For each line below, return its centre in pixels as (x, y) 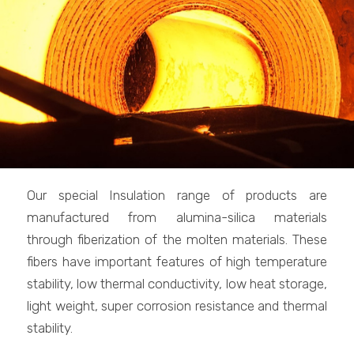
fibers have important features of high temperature (177, 262)
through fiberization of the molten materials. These (177, 239)
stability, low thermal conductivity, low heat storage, (177, 284)
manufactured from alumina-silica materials (177, 217)
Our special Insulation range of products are (177, 195)
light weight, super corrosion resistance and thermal (177, 306)
